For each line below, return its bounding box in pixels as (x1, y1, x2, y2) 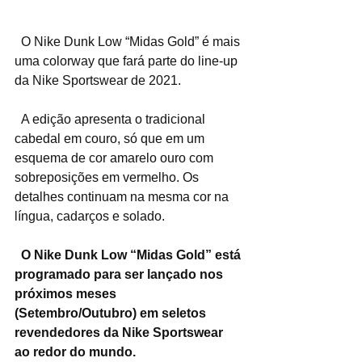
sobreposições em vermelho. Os (15, 170, 202, 185)
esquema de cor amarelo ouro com (15, 151, 217, 166)
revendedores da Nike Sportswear (15, 326, 226, 340)
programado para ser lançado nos (15, 267, 226, 282)
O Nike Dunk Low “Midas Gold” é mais (21, 35, 243, 49)
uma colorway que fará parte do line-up (15, 54, 241, 69)
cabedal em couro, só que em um (15, 132, 208, 146)
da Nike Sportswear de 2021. (15, 74, 181, 88)
